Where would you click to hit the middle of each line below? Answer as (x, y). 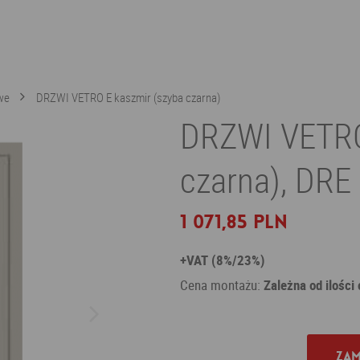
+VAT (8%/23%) (223, 260)
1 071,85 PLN (234, 222)
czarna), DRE (266, 180)
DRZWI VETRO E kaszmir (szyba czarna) (129, 97)
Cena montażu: (222, 285)
